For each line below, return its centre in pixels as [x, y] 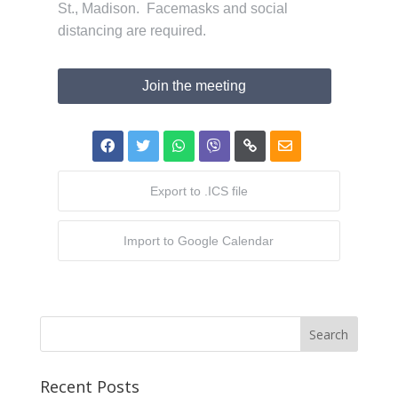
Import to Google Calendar [199, 240]
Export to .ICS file [199, 191]
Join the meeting [195, 85]
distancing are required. [131, 30]
